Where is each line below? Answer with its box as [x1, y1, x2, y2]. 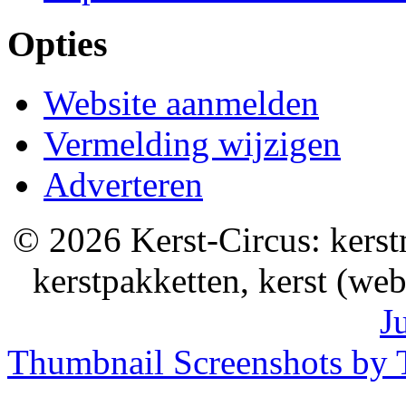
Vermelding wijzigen [43, 123, 341, 163]
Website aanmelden [43, 82, 319, 122]
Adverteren [43, 164, 203, 204]
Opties [7, 24, 108, 65]
